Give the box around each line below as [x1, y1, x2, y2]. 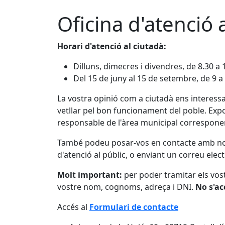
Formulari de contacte [89, 201, 178, 212]
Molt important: [57, 169, 122, 180]
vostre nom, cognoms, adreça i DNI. [57, 181, 195, 192]
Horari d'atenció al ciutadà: [57, 41, 166, 52]
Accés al [57, 201, 89, 212]
